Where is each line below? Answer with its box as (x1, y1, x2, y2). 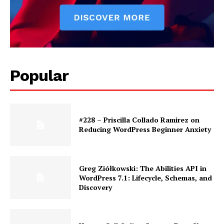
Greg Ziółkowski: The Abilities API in (79, 163, 207, 173)
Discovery (79, 182, 112, 192)
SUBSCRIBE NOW (83, 147, 140, 155)
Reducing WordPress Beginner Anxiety (79, 124, 211, 134)
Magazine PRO (71, 11, 152, 25)
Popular (10, 65, 68, 85)
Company (15, 196, 81, 215)
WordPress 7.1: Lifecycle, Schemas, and (79, 172, 212, 182)
